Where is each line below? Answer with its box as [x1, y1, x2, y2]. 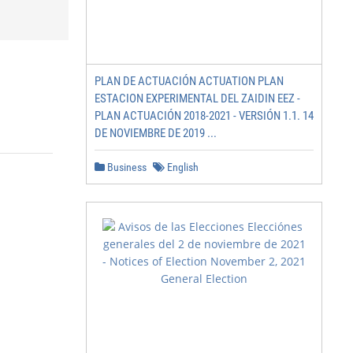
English [165, 161, 199, 173]
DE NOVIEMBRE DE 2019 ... [95, 126, 217, 140]
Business [105, 161, 147, 173]
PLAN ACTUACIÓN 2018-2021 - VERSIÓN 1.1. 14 [95, 109, 314, 123]
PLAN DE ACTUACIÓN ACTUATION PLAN [95, 74, 284, 88]
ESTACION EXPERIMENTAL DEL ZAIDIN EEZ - [95, 91, 300, 106]
